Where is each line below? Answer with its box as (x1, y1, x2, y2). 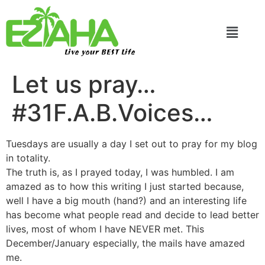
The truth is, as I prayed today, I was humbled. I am (6, 166, 234, 178)
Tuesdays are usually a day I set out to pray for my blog (6, 137, 257, 150)
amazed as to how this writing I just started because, (6, 180, 244, 192)
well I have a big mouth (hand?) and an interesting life (6, 194, 247, 206)
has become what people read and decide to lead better (6, 208, 259, 221)
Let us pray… (12, 69, 156, 99)
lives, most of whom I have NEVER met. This (6, 222, 204, 235)
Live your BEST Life (64, 45, 135, 61)
